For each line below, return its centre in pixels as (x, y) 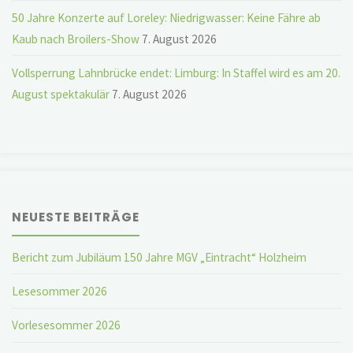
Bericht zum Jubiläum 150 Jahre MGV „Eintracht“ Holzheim (160, 257)
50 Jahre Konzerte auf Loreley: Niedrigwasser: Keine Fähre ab (167, 17)
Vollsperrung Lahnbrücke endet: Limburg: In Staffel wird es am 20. (176, 73)
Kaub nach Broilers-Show (76, 39)
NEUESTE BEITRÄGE (76, 217)
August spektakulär (61, 95)
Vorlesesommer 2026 (67, 325)
